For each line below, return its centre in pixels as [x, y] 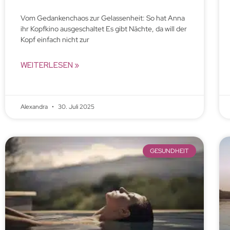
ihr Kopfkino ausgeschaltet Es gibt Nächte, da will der [104, 28]
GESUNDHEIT [169, 151]
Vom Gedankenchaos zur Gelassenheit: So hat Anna [103, 18]
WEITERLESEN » [50, 65]
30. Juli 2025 [75, 107]
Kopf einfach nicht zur [55, 39]
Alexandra [35, 107]
